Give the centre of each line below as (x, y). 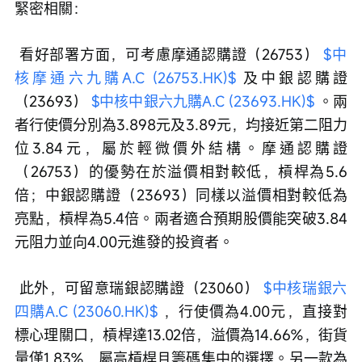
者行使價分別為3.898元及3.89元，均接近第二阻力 (181, 125)
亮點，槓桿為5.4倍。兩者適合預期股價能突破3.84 (181, 219)
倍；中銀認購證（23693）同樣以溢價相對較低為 (181, 195)
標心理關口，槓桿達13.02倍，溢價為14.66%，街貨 (181, 335)
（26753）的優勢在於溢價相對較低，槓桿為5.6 (181, 172)
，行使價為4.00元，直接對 (253, 311)
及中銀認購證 (292, 78)
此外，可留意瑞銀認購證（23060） (141, 288)
